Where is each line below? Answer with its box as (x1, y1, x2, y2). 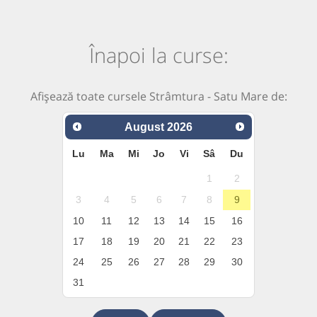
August (125, 120, 164, 133)
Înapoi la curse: (88, 41, 229, 69)
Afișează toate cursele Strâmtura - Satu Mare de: (30, 88, 287, 105)
